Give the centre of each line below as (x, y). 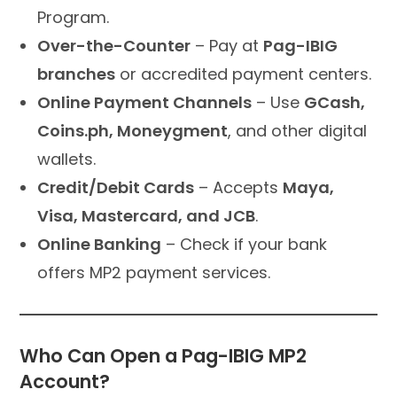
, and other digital (298, 130)
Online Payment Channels (145, 102)
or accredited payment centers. (244, 74)
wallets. (67, 159)
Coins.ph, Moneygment (133, 130)
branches (77, 74)
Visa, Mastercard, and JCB (147, 215)
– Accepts (239, 187)
